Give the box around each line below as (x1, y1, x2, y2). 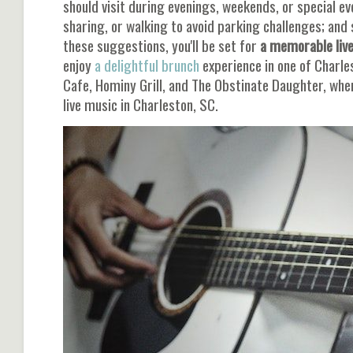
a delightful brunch (95, 53, 199, 76)
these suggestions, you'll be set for (63, 33, 257, 57)
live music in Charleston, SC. (63, 92, 218, 116)
